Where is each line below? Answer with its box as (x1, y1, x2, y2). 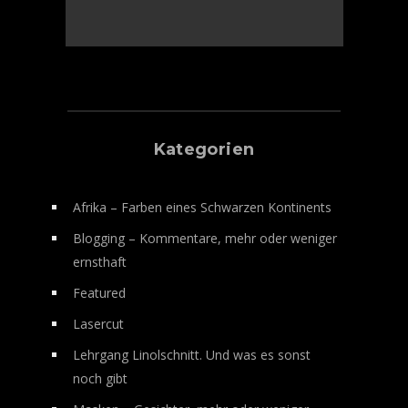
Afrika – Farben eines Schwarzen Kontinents (73, 199, 331, 217)
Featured (73, 284, 126, 302)
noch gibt (73, 370, 127, 388)
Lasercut (73, 315, 124, 333)
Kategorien (153, 139, 255, 160)
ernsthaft (73, 253, 127, 271)
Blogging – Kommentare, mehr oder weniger (73, 229, 337, 248)
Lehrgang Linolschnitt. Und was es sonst (73, 346, 311, 364)
